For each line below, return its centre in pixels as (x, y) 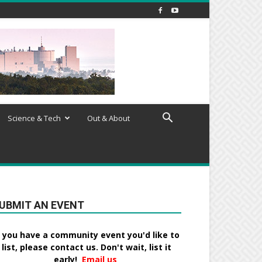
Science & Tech (34, 118)
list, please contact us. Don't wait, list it (87, 247)
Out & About (108, 118)
